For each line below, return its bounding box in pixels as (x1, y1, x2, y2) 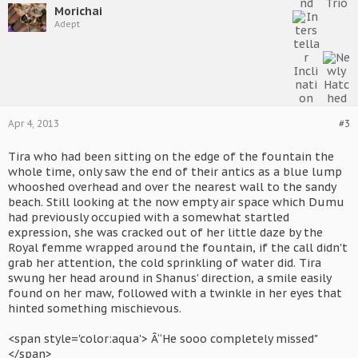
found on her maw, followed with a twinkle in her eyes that (8, 286, 342, 300)
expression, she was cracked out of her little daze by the (8, 225, 323, 240)
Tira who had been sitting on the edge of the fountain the (8, 149, 334, 164)
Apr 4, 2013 (8, 117, 59, 129)
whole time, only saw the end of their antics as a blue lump (8, 165, 342, 179)
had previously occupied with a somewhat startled (8, 210, 289, 225)
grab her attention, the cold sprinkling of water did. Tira (8, 256, 321, 270)
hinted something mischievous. (8, 301, 181, 316)
